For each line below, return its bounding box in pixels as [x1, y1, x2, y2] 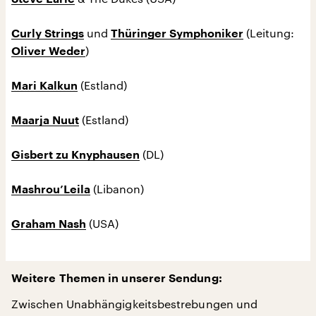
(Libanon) [90, 181, 144, 195]
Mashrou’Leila [11, 183, 90, 195]
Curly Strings [11, 28, 84, 39]
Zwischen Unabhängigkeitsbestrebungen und [11, 296, 258, 310]
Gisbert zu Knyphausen [11, 149, 140, 161]
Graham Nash [11, 218, 86, 230]
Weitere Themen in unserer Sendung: [11, 272, 222, 284]
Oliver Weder [11, 45, 85, 57]
